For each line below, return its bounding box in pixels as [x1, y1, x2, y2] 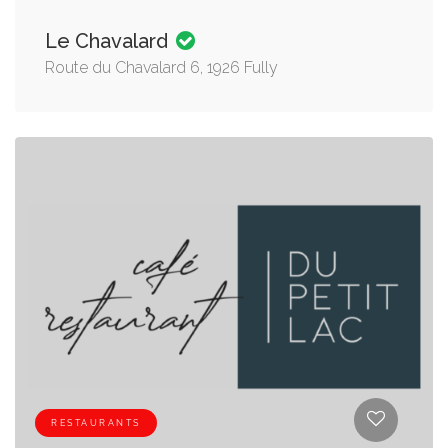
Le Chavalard [45, 29, 173, 54]
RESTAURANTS [51, 417, 141, 428]
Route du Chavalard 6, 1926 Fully [45, 58, 278, 78]
